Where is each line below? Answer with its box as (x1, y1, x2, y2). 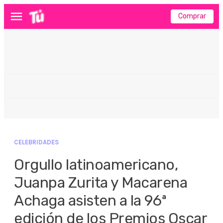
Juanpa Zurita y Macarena (14, 174, 187, 192)
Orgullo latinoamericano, (14, 156, 178, 174)
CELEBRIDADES (14, 138, 59, 146)
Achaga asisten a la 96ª (14, 192, 167, 210)
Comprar (178, 12, 206, 20)
